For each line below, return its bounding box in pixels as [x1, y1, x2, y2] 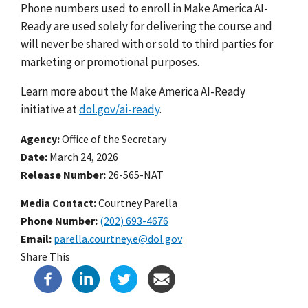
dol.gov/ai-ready [79, 101, 159, 117]
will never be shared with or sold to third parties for [21, 36, 273, 52]
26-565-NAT [108, 167, 164, 181]
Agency [21, 131, 57, 146]
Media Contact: [21, 195, 96, 210]
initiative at [21, 101, 79, 117]
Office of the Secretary [62, 131, 166, 146]
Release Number [21, 167, 103, 181]
